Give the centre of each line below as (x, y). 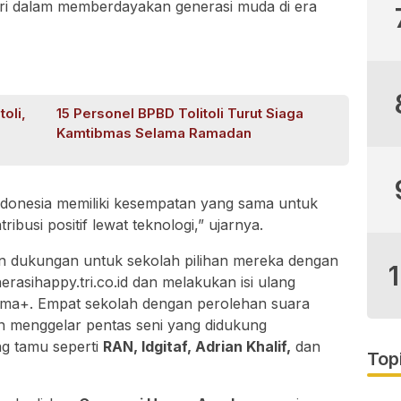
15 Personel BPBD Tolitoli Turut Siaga (180, 114)
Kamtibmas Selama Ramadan (154, 133)
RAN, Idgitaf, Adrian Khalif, (197, 347)
